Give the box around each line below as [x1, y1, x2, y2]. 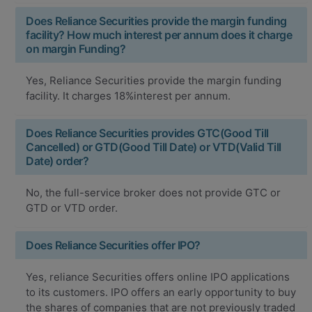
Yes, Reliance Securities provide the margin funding [26, 73, 281, 87]
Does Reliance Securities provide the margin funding [26, 13, 287, 28]
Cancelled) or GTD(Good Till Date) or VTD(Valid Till [26, 139, 281, 154]
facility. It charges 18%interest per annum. [26, 88, 231, 102]
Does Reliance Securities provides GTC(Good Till [26, 125, 269, 140]
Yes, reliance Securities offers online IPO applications [26, 270, 290, 283]
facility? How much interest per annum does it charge [26, 27, 292, 42]
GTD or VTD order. [26, 201, 118, 214]
